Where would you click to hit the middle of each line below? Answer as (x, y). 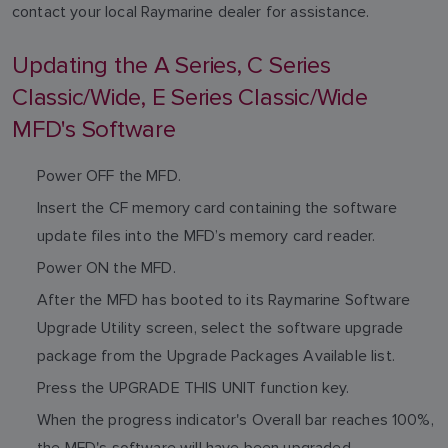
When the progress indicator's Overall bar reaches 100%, (235, 419)
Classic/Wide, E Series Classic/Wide (190, 97)
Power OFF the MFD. (109, 175)
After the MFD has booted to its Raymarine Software (224, 299)
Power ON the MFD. (106, 267)
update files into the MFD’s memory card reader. (206, 235)
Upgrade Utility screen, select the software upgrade (220, 327)
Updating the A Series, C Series (171, 65)
